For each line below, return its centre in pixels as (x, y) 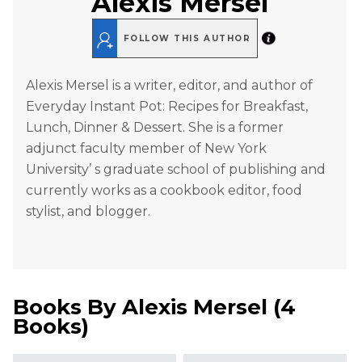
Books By (67, 307)
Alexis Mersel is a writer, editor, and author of (169, 86)
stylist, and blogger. (88, 212)
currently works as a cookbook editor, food (164, 191)
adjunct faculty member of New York (146, 149)
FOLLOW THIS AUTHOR (187, 38)
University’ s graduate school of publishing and (176, 170)
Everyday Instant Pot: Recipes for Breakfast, (167, 107)
